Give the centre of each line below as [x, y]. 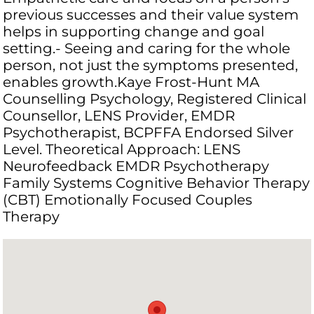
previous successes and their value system [151, 15]
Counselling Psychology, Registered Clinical [155, 99]
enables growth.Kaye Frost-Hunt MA [131, 82]
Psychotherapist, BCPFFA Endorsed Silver [149, 133]
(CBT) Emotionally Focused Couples [128, 200]
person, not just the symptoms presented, [151, 66]
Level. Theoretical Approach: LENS [122, 150]
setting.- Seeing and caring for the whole [147, 49]
